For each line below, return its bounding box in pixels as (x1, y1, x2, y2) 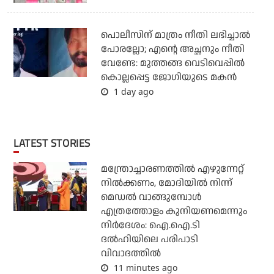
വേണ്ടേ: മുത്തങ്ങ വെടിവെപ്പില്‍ (100, 56, 245, 71)
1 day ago (111, 86, 154, 98)
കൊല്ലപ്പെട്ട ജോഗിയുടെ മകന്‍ (100, 70, 237, 85)
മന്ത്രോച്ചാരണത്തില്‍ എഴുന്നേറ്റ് (100, 162, 244, 177)
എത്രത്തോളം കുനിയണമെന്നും (100, 204, 247, 219)
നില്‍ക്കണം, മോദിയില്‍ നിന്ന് (100, 176, 232, 191)
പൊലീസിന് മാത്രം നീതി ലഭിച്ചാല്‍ (100, 28, 250, 43)
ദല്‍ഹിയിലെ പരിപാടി (100, 232, 198, 247)
